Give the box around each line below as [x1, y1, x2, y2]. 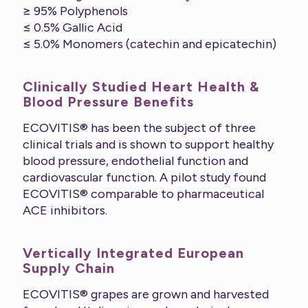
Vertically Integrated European [23, 244, 244, 261]
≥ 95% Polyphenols [23, 3, 128, 19]
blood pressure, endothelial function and [23, 153, 248, 168]
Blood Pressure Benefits [23, 93, 194, 110]
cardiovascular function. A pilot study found [23, 169, 266, 185]
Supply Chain [23, 259, 115, 276]
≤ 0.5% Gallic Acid [23, 19, 122, 35]
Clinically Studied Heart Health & [23, 78, 259, 95]
